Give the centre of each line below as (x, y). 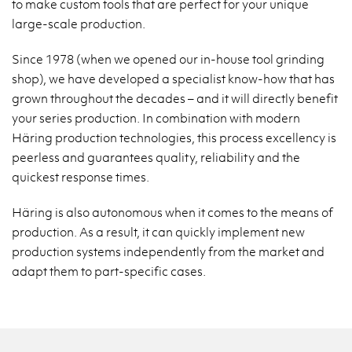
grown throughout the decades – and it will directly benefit (175, 98)
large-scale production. (79, 23)
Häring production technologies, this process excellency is (174, 137)
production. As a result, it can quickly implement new (158, 231)
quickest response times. (81, 176)
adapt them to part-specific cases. (109, 271)
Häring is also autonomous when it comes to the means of (172, 212)
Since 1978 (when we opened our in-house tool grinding (168, 59)
